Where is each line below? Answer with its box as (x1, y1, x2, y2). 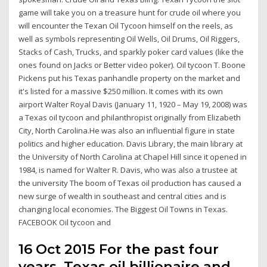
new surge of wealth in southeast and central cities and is (18, 190, 227, 201)
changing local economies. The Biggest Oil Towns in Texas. (18, 203, 228, 215)
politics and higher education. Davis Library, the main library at (18, 138, 243, 149)
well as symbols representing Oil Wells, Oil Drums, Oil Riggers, (18, 33, 240, 44)
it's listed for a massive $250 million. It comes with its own (18, 85, 223, 97)
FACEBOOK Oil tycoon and (18, 216, 111, 228)
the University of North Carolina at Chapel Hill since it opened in (18, 151, 247, 162)
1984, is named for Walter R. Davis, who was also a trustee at (18, 164, 238, 175)
